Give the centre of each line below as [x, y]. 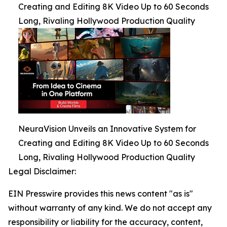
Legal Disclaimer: [42, 171]
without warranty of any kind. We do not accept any [110, 208]
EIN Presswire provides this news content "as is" [101, 194]
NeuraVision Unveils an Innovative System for [107, 129]
